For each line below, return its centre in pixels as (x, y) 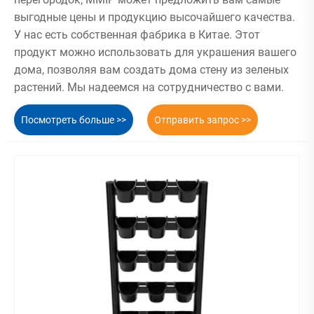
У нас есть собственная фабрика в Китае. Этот (137, 35)
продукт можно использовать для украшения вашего (155, 53)
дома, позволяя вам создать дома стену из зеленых (151, 70)
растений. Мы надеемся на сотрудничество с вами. (149, 88)
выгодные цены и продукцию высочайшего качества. (155, 18)
